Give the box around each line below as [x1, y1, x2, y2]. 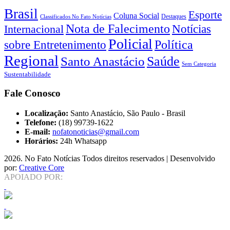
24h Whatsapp [60, 137, 107, 146]
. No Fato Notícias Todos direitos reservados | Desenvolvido [21, 154, 215, 163]
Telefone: [25, 118, 56, 127]
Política [155, 37, 193, 51]
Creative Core [19, 163, 64, 172]
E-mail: [25, 127, 50, 137]
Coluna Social [113, 11, 159, 20]
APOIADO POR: [4, 172, 63, 182]
